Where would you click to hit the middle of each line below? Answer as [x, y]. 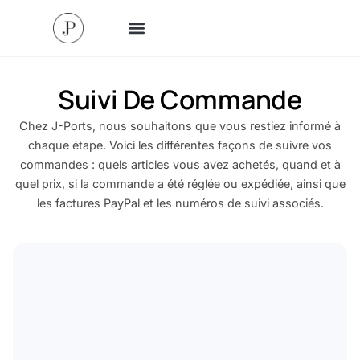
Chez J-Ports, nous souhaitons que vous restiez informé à [180, 126]
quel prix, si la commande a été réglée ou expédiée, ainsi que [180, 184]
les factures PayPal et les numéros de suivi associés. [180, 203]
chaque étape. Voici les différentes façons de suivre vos [180, 145]
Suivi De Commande [180, 99]
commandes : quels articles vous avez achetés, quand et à [180, 164]
